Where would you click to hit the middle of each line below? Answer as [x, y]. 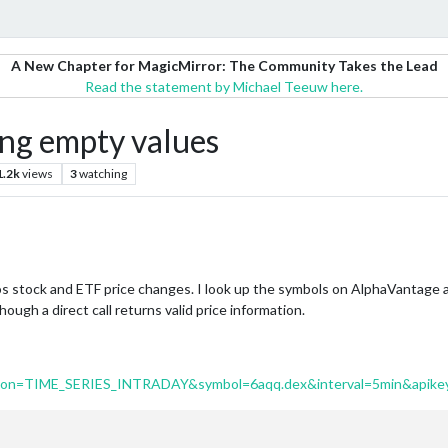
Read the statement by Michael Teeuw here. [224, 86]
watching [103, 173]
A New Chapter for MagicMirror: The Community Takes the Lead [224, 65]
